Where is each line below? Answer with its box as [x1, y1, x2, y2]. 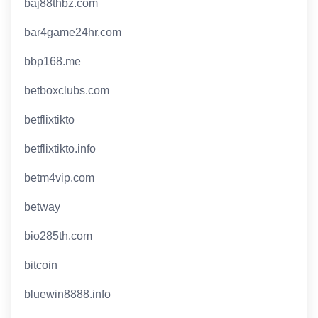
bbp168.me [24, 55, 82, 68]
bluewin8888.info [24, 288, 111, 301]
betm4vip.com [24, 172, 95, 185]
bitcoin [24, 259, 58, 272]
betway [24, 201, 61, 214]
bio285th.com [24, 230, 93, 243]
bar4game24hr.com [24, 26, 122, 39]
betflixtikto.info [24, 143, 97, 155]
